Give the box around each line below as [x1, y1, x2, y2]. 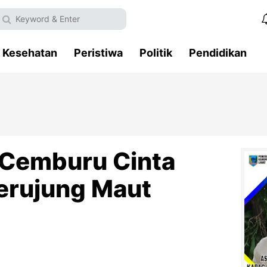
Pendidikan [189, 46, 247, 59]
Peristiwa [74, 46, 123, 59]
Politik [139, 46, 172, 59]
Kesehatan [2, 46, 57, 59]
